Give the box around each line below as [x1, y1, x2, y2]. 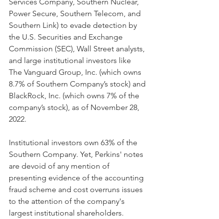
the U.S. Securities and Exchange [9, 32, 125, 42]
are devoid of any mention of [9, 161, 111, 171]
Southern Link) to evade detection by [9, 20, 139, 30]
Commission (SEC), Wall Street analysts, [9, 44, 147, 53]
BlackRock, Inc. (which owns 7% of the [9, 90, 141, 100]
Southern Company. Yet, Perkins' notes [9, 149, 145, 159]
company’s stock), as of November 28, [9, 102, 141, 112]
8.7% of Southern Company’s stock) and [9, 79, 148, 88]
